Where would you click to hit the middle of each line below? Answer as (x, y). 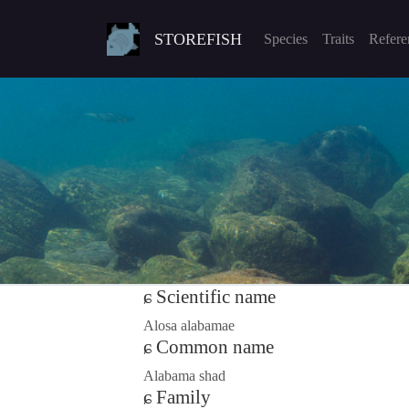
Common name (215, 347)
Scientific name (216, 297)
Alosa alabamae (189, 326)
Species (286, 38)
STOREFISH (198, 39)
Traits (338, 38)
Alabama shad (184, 376)
